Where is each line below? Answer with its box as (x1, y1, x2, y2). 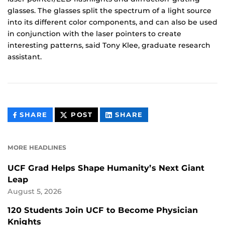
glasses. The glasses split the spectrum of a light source (8, 6, 211, 16)
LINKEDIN (142, 133, 182, 141)
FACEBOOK (47, 133, 92, 141)
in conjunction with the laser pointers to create (8, 29, 181, 39)
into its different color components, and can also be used (8, 18, 217, 27)
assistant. (8, 52, 42, 62)
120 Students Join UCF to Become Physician (8, 205, 198, 215)
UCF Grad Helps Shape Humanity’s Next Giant (8, 163, 204, 173)
